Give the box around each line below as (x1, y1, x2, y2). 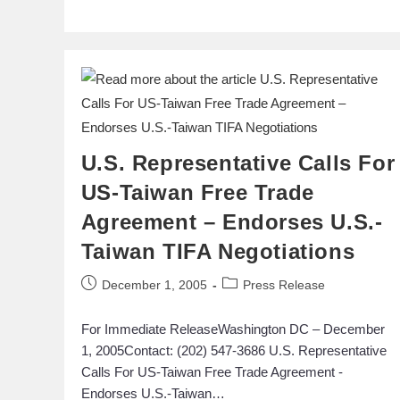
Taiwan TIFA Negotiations (80, 238, 355, 263)
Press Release (242, 277, 325, 292)
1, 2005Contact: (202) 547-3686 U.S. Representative (80, 342, 387, 358)
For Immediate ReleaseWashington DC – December (80, 321, 385, 337)
